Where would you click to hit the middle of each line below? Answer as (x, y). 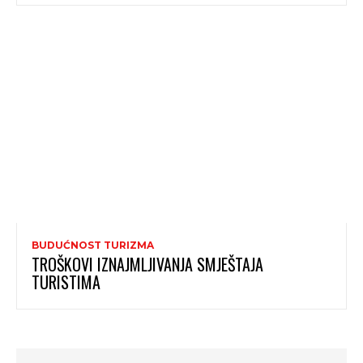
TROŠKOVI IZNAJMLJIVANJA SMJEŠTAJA (147, 265)
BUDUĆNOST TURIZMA (93, 246)
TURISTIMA (66, 282)
